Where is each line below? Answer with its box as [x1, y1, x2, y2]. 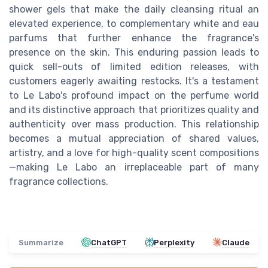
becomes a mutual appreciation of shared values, [9, 132, 259, 144]
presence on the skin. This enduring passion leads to [9, 46, 259, 58]
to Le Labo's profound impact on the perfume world [9, 89, 259, 101]
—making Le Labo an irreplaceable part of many [9, 161, 259, 173]
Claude [221, 237, 249, 247]
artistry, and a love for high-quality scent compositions [9, 147, 259, 159]
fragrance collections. [9, 175, 108, 187]
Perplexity [153, 237, 194, 247]
